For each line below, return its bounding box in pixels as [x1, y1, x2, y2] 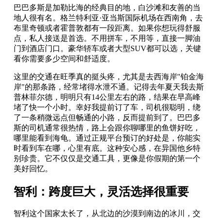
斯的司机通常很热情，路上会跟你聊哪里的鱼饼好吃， [14, 123, 200, 132]
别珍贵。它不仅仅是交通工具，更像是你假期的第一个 [14, 154, 200, 163]
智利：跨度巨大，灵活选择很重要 [14, 185, 189, 198]
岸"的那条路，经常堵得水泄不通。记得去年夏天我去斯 [14, 82, 204, 91]
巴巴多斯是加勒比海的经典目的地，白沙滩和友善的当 [14, 3, 200, 12]
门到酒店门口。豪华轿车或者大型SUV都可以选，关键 [14, 44, 201, 53]
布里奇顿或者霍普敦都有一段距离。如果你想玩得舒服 [14, 23, 200, 32]
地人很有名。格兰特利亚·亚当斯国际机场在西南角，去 [14, 13, 203, 22]
